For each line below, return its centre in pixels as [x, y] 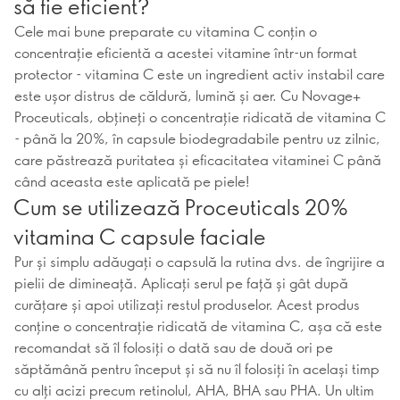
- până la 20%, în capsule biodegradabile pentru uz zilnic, [197, 138]
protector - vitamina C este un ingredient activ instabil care [200, 74]
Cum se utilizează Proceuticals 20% [181, 206]
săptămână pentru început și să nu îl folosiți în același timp [197, 368]
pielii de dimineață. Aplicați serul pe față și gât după [181, 283]
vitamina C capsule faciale [140, 236]
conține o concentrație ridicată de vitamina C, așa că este [198, 325]
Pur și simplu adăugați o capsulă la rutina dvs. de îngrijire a [200, 261]
